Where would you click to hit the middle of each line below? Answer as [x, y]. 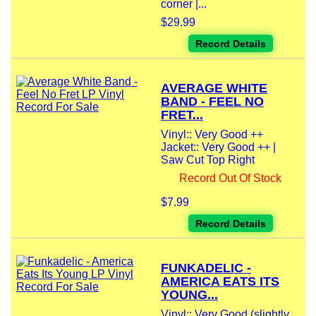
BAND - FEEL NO [212, 102]
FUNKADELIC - [206, 268]
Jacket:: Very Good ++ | [218, 147]
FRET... [182, 115]
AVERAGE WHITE [214, 89]
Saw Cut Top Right [208, 160]
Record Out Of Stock [230, 178]
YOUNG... [189, 295]
